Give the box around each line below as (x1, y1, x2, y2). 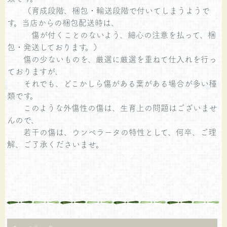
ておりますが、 (7, 65, 63, 77)
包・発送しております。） (7, 41, 102, 52)
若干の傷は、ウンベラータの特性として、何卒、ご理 (7, 126, 217, 137)
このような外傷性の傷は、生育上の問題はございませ (7, 101, 218, 113)
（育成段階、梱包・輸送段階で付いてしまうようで (7, 4, 210, 16)
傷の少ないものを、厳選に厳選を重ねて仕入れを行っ (7, 53, 217, 64)
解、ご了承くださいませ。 (7, 138, 104, 149)
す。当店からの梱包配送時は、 (7, 16, 120, 28)
